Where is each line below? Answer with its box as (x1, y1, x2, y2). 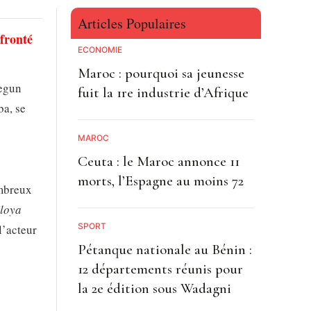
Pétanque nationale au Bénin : (77, 240, 252, 258)
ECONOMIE (77, 44, 122, 55)
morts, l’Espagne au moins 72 (77, 171, 244, 190)
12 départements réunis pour (77, 260, 243, 278)
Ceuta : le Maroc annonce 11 (77, 152, 239, 170)
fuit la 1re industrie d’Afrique (77, 83, 249, 101)
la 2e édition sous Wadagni (77, 279, 231, 297)
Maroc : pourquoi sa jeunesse (77, 64, 244, 82)
